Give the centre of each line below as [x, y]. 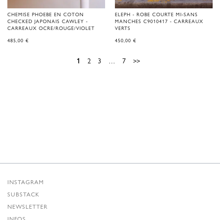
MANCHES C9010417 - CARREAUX [159, 21]
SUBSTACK [23, 194]
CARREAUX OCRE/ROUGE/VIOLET [51, 28]
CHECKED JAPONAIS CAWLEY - [48, 21]
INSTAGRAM [26, 182]
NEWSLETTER [27, 206]
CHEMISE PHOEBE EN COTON [46, 14]
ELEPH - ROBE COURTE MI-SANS [156, 14]
